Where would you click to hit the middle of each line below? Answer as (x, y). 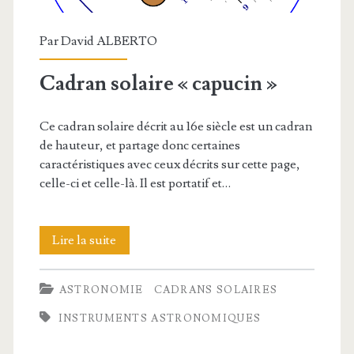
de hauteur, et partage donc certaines (139, 145)
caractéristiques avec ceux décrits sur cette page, (169, 164)
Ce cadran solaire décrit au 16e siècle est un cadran (175, 126)
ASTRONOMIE (101, 290)
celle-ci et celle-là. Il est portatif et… (135, 183)
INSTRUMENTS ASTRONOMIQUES (160, 318)
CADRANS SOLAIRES (216, 290)
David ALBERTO (109, 41)
